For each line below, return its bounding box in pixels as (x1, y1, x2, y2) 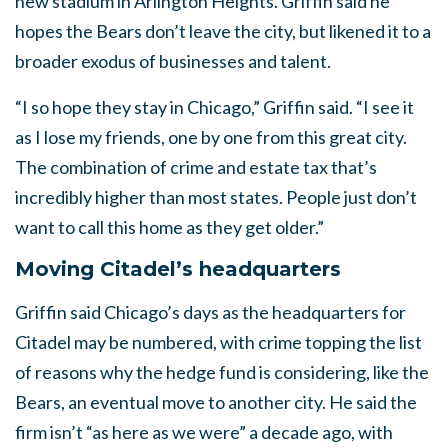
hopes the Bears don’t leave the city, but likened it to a (15, 20, 431, 42)
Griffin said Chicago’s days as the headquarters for (15, 301, 406, 323)
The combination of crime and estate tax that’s (15, 156, 377, 178)
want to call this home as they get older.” (15, 216, 324, 238)
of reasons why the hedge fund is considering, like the (15, 361, 429, 383)
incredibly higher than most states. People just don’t (15, 186, 417, 208)
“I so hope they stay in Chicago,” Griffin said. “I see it (15, 96, 414, 118)
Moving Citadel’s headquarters (15, 257, 341, 281)
